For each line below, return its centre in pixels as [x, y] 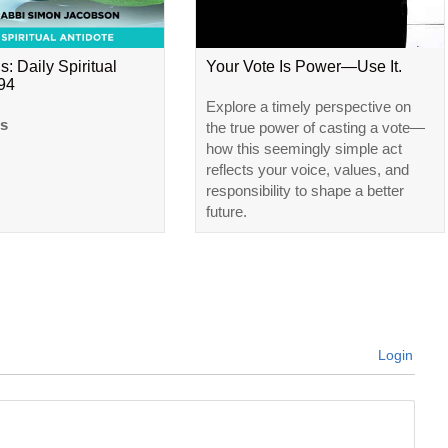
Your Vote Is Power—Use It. [303, 67]
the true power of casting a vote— [315, 128]
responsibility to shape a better [304, 191]
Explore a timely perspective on [308, 107]
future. [226, 212]
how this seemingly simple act [303, 149]
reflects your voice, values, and [307, 170]
